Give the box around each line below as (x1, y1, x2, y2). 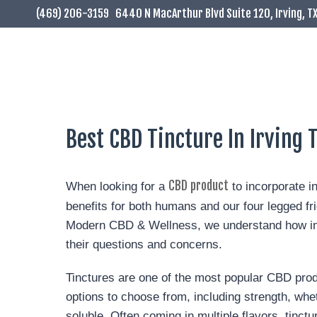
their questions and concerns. (66, 238, 222, 251)
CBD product (168, 178, 229, 193)
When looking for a (66, 180, 168, 193)
